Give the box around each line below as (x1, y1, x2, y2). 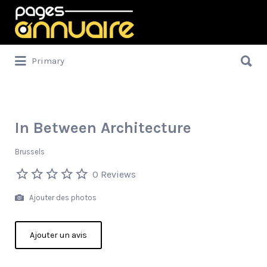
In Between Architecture (15, 119, 191, 137)
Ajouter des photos (27, 193, 97, 202)
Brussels (15, 147, 45, 156)
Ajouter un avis (30, 230, 87, 240)
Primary (32, 55, 64, 67)
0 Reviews (92, 168, 136, 180)
